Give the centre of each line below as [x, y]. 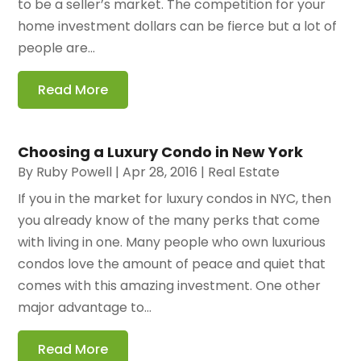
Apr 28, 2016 [160, 172]
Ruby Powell [75, 172]
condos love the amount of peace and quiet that [172, 264]
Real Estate [244, 172]
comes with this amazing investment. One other [170, 286]
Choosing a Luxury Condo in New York [161, 152]
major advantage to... [85, 308]
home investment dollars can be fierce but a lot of [178, 27]
